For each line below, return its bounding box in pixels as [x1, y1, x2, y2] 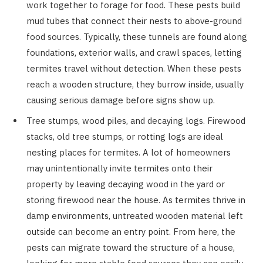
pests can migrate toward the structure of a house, [26, 241, 235, 253]
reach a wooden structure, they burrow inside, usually [26, 79, 244, 90]
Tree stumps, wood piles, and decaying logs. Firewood [26, 114, 245, 126]
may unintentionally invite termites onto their [26, 162, 213, 174]
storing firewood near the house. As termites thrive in [26, 194, 245, 205]
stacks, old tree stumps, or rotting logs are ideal [26, 130, 223, 142]
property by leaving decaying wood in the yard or [26, 178, 225, 190]
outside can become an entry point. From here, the [26, 225, 235, 237]
